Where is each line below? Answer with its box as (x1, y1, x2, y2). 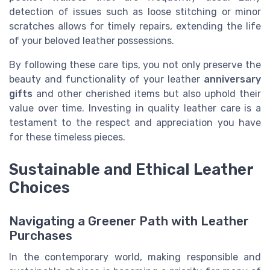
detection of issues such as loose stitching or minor (9, 6, 261, 18)
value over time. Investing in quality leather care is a (9, 102, 261, 115)
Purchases (9, 228, 72, 243)
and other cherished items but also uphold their (33, 88, 261, 100)
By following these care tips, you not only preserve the (9, 59, 261, 71)
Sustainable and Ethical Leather (9, 160, 253, 179)
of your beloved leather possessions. (9, 35, 174, 47)
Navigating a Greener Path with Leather (9, 214, 249, 229)
